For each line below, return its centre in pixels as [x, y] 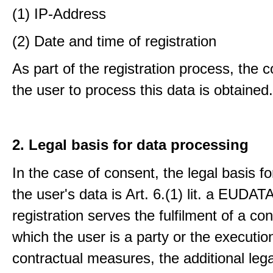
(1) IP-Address [59, 14]
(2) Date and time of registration [114, 41]
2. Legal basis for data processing [130, 145]
